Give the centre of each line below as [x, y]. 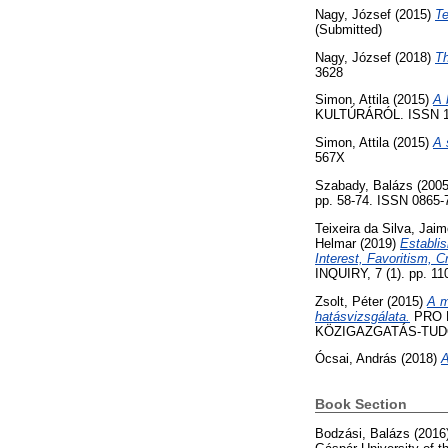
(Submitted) [348, 29]
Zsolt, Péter [349, 301]
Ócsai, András [356, 359]
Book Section [361, 404]
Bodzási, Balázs [362, 434]
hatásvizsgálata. [362, 316]
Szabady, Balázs [364, 185]
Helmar [335, 243]
